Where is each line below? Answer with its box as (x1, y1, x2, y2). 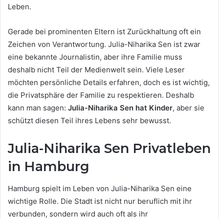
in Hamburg (8, 158, 89, 175)
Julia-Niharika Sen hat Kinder (68, 103, 173, 113)
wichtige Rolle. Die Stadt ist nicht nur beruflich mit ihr (8, 196, 192, 206)
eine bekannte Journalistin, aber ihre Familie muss (8, 52, 182, 62)
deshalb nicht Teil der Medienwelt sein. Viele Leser (8, 65, 185, 75)
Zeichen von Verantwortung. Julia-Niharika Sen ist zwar (8, 40, 200, 49)
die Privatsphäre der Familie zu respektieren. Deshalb (8, 90, 194, 100)
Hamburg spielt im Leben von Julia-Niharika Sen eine (8, 183, 192, 193)
